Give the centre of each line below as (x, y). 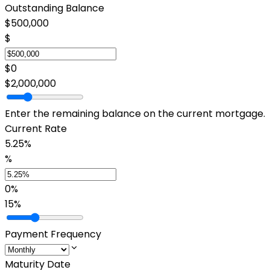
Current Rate (36, 129)
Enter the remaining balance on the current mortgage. (135, 114)
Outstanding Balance (55, 8)
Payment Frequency (53, 234)
